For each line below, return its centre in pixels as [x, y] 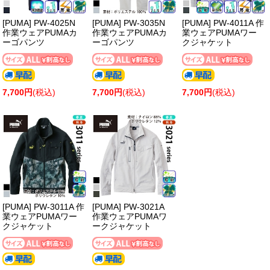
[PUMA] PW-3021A [128, 206]
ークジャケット [122, 226]
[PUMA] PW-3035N [129, 23]
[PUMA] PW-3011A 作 [44, 206]
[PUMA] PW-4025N [39, 23]
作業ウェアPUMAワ [130, 216]
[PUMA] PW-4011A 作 [223, 23]
